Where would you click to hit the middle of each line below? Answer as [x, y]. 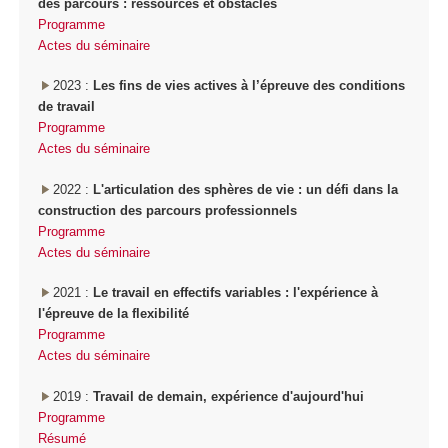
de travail [66, 107]
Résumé [62, 438]
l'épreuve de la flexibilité [113, 314]
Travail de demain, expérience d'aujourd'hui [228, 396]
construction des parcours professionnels [167, 210]
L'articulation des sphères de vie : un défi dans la [245, 189]
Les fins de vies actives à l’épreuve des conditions [249, 86]
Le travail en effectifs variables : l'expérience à [235, 293]
